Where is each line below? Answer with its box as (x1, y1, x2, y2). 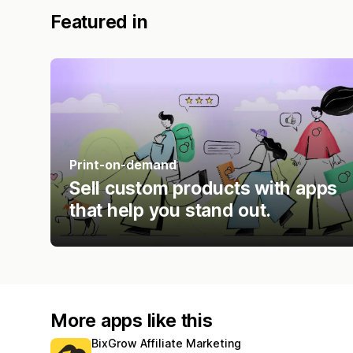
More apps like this (50, 309, 213, 332)
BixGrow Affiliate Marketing (91, 336, 241, 350)
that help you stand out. (69, 199, 271, 221)
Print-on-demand (69, 156, 176, 173)
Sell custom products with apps (69, 176, 338, 199)
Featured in (50, 10, 148, 33)
